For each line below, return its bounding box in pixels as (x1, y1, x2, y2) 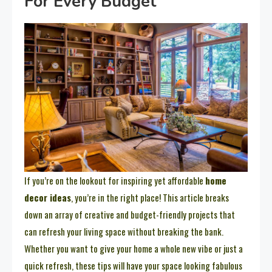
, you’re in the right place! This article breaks (71, 190, 229, 204)
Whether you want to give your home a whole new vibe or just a (24, 241, 243, 255)
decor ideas (24, 190, 71, 204)
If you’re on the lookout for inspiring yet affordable (24, 173, 205, 187)
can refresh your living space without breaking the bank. (24, 224, 223, 238)
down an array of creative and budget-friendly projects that (24, 207, 235, 221)
